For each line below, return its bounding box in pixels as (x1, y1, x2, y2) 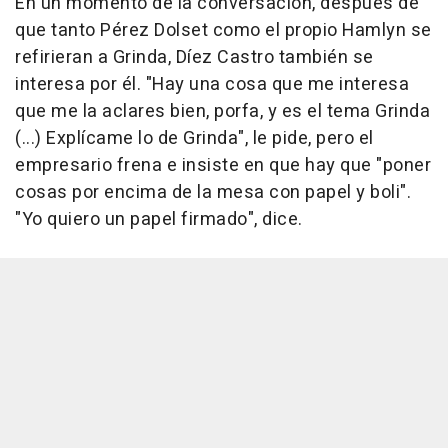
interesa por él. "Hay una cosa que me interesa (15, 71, 409, 99)
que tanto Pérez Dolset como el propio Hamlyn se (15, 17, 432, 45)
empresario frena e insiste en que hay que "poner (15, 152, 431, 180)
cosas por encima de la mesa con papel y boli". (15, 179, 411, 207)
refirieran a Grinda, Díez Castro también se (15, 44, 374, 72)
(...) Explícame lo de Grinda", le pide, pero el (15, 125, 374, 153)
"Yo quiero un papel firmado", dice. (15, 206, 303, 234)
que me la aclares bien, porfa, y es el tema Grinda (15, 98, 430, 126)
